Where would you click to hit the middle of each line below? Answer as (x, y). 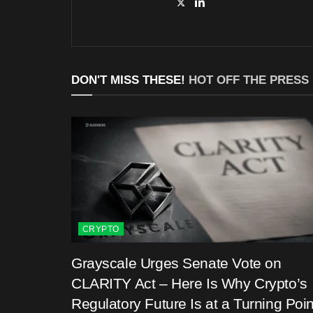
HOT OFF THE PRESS (249, 80)
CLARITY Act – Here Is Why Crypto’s (189, 283)
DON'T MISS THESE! (130, 80)
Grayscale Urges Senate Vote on (176, 263)
